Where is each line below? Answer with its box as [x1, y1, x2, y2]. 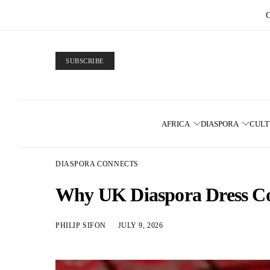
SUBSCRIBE [66, 57, 104, 64]
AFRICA [162, 119, 190, 128]
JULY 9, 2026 [118, 222, 163, 230]
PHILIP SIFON [55, 222, 106, 230]
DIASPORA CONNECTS [55, 160, 139, 168]
